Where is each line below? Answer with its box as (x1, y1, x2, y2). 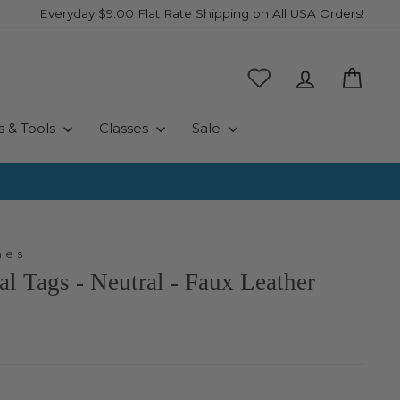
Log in (317, 66, 358, 84)
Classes (98, 119, 152, 137)
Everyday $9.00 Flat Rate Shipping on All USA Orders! (39, 6, 364, 21)
